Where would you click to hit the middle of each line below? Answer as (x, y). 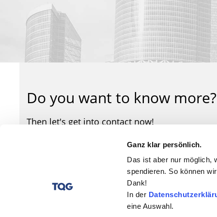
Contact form (63, 155)
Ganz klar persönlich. (164, 144)
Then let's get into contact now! (91, 122)
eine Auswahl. (150, 206)
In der (138, 195)
